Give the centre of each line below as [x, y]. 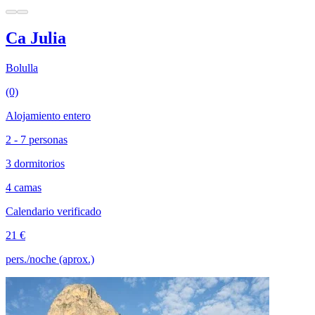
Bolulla [22, 67]
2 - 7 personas [37, 139]
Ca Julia [36, 38]
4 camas [24, 187]
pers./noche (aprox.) [50, 259]
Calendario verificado [53, 211]
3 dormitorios [35, 163]
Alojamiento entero [48, 115]
